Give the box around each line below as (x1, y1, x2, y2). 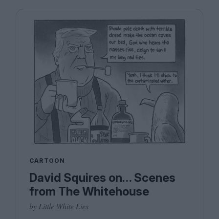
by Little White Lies (29, 201, 88, 211)
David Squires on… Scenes (29, 171, 175, 185)
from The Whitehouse (29, 184, 149, 198)
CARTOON (29, 157, 66, 164)
